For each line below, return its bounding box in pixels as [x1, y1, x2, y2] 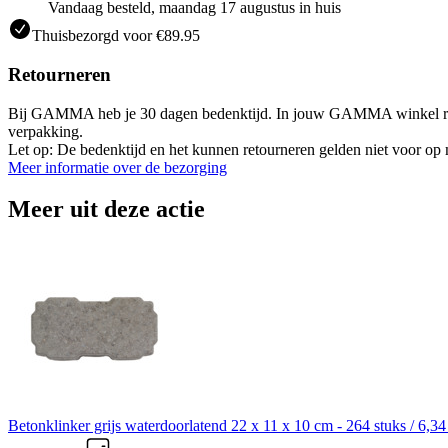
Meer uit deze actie [8, 196, 205, 223]
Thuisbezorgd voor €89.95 [32, 27, 200, 45]
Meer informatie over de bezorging [8, 158, 227, 176]
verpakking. [8, 122, 83, 140]
